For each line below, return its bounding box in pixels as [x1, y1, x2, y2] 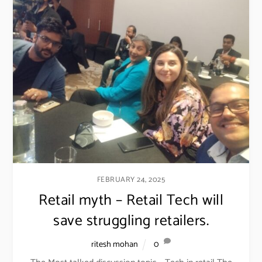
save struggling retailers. [53, 208, 209, 233]
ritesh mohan [91, 237, 139, 251]
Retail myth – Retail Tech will [39, 188, 223, 213]
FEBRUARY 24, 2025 [96, 173, 166, 186]
